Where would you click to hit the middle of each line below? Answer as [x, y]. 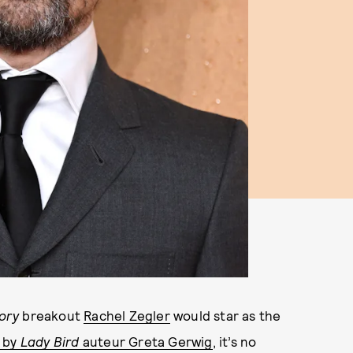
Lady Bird [50, 341]
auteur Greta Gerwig [146, 341]
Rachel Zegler [127, 315]
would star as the [225, 315]
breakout [52, 315]
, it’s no [234, 341]
